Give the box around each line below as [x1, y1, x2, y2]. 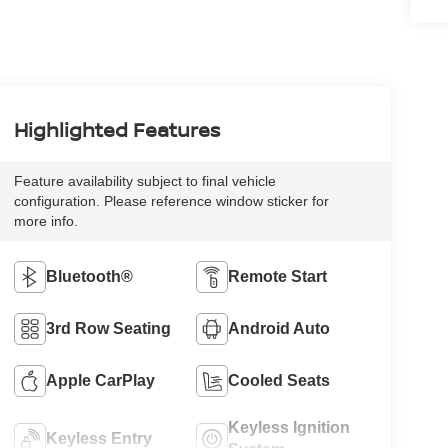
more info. [13, 213, 78, 230]
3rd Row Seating [45, 320, 171, 338]
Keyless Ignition [228, 419, 351, 437]
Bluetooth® [45, 268, 133, 286]
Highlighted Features [13, 116, 220, 144]
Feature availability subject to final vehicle [13, 173, 276, 190]
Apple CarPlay [45, 372, 155, 390]
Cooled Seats [228, 372, 331, 390]
